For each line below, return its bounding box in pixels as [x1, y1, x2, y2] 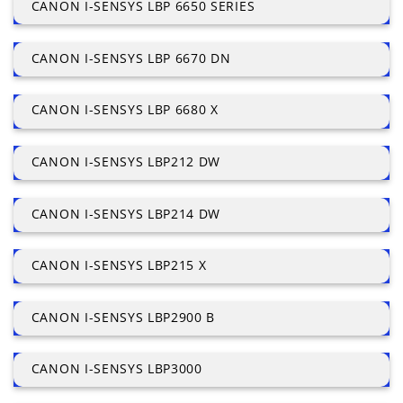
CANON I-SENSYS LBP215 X [31, 256, 207, 274]
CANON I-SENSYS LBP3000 [31, 360, 202, 378]
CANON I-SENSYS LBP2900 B [31, 308, 216, 326]
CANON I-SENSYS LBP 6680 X [31, 101, 219, 119]
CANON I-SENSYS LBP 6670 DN [31, 49, 231, 67]
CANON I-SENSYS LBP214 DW [31, 204, 221, 222]
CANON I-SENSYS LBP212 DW [31, 152, 221, 170]
